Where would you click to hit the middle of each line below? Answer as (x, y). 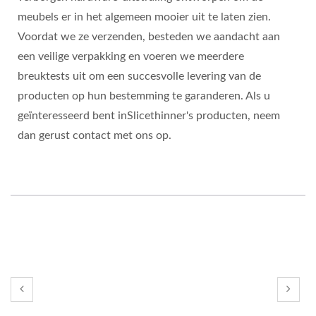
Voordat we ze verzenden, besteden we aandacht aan (149, 37)
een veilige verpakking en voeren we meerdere (131, 56)
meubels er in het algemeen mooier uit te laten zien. (144, 17)
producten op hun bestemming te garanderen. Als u (144, 96)
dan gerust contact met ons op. (95, 135)
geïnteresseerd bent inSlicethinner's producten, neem (149, 116)
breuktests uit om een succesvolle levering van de (139, 76)
